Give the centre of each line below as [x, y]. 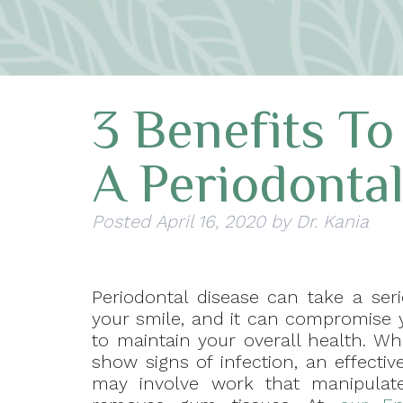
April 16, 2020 [210, 222]
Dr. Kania [332, 222]
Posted [124, 222]
